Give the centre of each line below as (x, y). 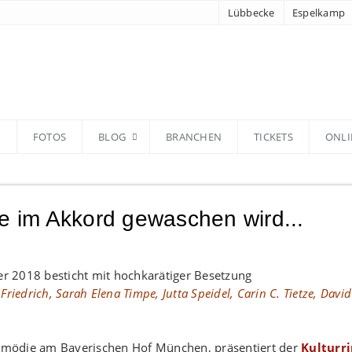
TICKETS (273, 137)
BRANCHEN (194, 137)
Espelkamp (318, 13)
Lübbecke (251, 13)
